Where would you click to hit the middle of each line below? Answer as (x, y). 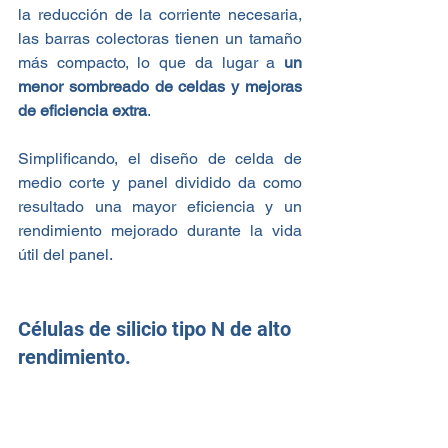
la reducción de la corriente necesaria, (160, 14)
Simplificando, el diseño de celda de (160, 158)
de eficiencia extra (82, 110)
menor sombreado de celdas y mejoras (160, 86)
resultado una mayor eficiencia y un (160, 206)
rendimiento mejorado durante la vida (160, 230)
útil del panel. (65, 254)
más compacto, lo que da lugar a (147, 62)
